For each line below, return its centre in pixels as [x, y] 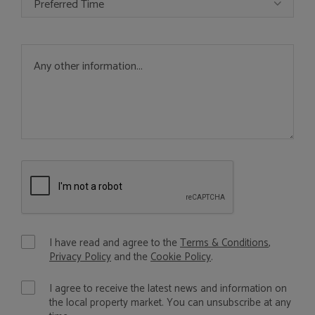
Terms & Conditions [224, 243]
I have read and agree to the [115, 243]
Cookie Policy [181, 257]
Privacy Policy [80, 257]
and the [131, 257]
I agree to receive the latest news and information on [168, 289]
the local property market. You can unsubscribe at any [170, 303]
